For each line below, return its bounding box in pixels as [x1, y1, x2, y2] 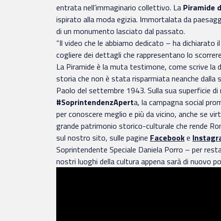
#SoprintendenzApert [56, 96, 134, 109]
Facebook [150, 132, 184, 144]
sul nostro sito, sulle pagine [56, 132, 148, 144]
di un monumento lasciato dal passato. [56, 25, 185, 37]
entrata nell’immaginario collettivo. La [56, 1, 183, 14]
